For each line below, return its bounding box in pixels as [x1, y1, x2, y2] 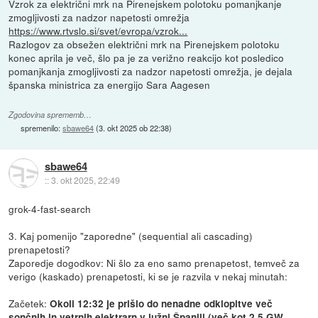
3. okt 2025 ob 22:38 [99, 121, 170, 133]
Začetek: [9, 295, 50, 310]
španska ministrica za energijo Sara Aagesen [9, 77, 211, 92]
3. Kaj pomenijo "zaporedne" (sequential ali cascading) [9, 228, 253, 243]
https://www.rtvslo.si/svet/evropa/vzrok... [9, 23, 188, 38]
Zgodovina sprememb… [9, 109, 92, 120]
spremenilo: [21, 121, 63, 133]
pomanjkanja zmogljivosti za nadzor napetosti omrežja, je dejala [9, 64, 293, 79]
